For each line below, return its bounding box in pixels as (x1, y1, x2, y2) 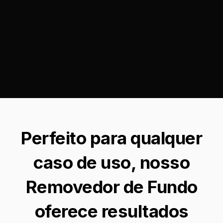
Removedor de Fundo (25, 176, 198, 197)
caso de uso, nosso (33, 151, 190, 173)
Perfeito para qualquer (21, 127, 202, 148)
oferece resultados (34, 200, 189, 222)
